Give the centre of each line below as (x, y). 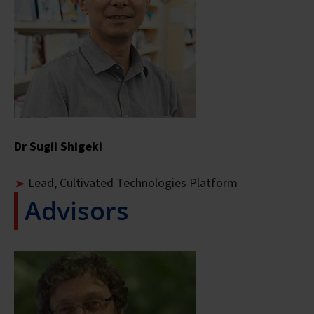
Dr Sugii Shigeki (58, 146)
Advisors (77, 210)
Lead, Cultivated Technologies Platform (133, 182)
